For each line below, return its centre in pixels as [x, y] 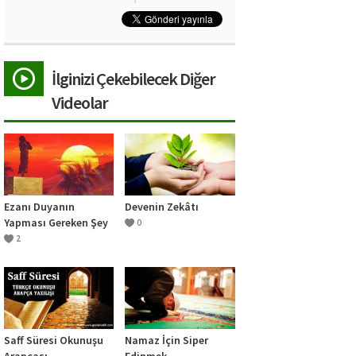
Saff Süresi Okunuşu [54, 340]
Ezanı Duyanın [39, 206]
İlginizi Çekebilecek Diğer [133, 78]
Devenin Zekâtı [162, 206]
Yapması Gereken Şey [56, 222]
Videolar [80, 102]
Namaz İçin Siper [167, 340]
